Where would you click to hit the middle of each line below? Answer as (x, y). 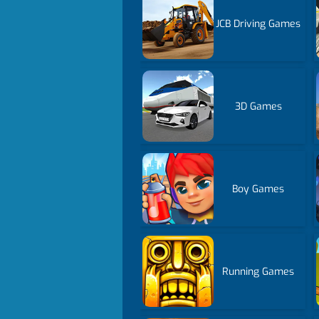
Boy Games (258, 189)
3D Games (258, 106)
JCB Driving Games (258, 23)
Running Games (258, 271)
